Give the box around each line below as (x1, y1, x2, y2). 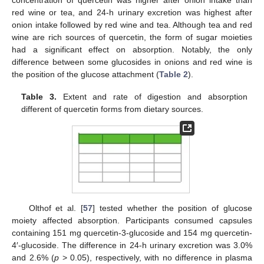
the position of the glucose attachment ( (12, 69, 159, 79)
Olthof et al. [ (28, 203, 84, 213)
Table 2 (159, 69, 188, 79)
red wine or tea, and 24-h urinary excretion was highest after (12, 7, 252, 17)
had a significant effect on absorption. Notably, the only (12, 44, 252, 54)
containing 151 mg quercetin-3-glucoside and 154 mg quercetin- (12, 227, 252, 237)
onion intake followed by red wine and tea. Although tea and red (12, 19, 252, 29)
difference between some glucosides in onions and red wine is (12, 57, 252, 67)
